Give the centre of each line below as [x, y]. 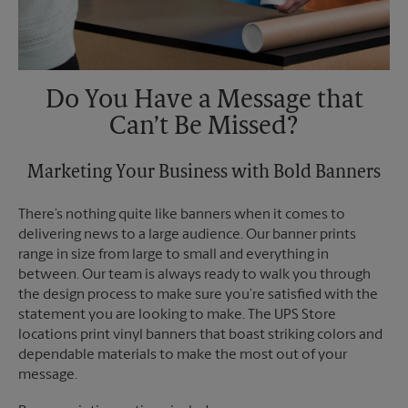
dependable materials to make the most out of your [183, 356]
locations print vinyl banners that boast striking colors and [200, 336]
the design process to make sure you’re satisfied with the [198, 296]
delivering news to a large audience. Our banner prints [187, 235]
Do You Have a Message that [204, 102]
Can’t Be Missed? [204, 128]
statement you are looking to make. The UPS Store [177, 316]
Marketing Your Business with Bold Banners [204, 173]
